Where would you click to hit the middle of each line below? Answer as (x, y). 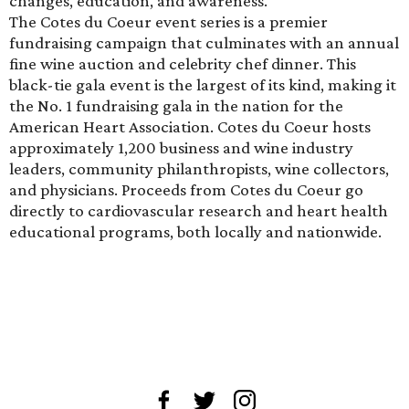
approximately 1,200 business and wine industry (181, 147)
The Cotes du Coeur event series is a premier (168, 21)
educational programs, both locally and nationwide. (195, 231)
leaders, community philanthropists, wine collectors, (199, 168)
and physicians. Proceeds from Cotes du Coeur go (186, 189)
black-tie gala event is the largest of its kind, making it (203, 84)
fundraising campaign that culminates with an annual (204, 42)
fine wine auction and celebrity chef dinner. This (183, 63)
